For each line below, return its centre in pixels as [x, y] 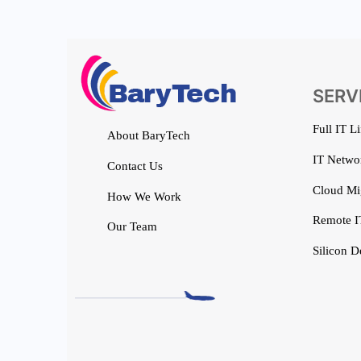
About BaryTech [149, 136]
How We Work [144, 196]
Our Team [132, 227]
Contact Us [135, 166]
